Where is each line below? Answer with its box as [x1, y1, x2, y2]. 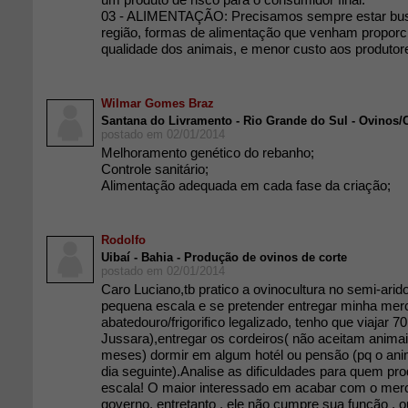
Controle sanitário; [101, 161, 209, 177]
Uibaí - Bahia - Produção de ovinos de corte [101, 250, 347, 264]
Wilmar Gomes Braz [101, 97, 214, 110]
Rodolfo [101, 233, 146, 247]
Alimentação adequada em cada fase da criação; [101, 178, 391, 193]
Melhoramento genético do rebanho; [101, 145, 314, 160]
